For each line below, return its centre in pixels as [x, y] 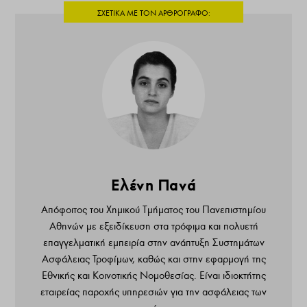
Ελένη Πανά [153, 185]
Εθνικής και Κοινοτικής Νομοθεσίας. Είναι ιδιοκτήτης [153, 275]
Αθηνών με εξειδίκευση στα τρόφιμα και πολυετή [153, 226]
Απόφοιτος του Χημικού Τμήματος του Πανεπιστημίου [153, 209]
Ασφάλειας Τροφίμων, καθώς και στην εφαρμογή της [153, 259]
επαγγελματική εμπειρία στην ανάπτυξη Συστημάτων [153, 242]
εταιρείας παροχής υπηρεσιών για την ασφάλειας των [153, 292]
